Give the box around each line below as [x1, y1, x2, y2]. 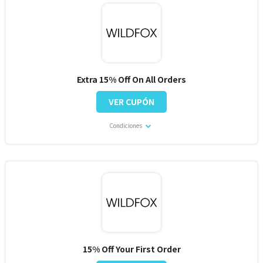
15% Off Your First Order [82, 243, 181, 255]
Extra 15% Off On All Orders [77, 73, 186, 85]
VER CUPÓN [109, 95, 154, 107]
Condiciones [109, 120, 143, 130]
